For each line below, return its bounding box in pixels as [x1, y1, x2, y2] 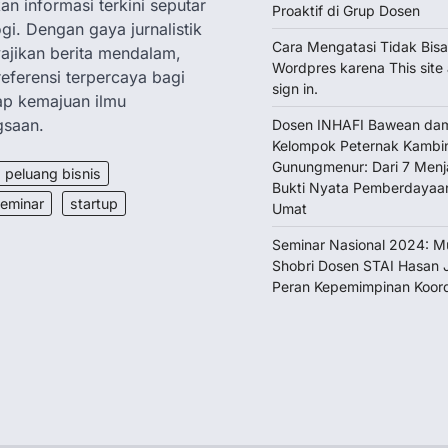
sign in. [272, 80, 318, 97]
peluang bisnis [5, 165, 101, 182]
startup [70, 195, 118, 212]
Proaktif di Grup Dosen [272, 2, 420, 19]
